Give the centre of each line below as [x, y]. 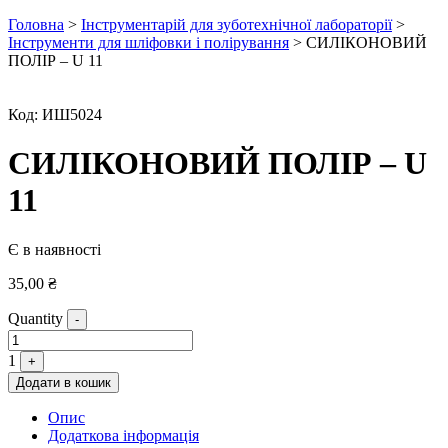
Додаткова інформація [123, 435]
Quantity [35, 318]
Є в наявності [54, 249]
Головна [36, 24]
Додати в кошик [63, 382]
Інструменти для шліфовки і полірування [148, 42]
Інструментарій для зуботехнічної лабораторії [236, 24]
